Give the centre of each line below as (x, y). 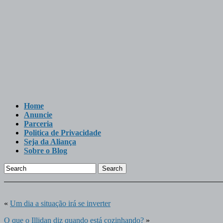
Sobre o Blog (46, 151)
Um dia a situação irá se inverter (60, 203)
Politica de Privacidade (62, 133)
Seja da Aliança (50, 142)
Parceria (38, 124)
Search (112, 168)
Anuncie (38, 115)
